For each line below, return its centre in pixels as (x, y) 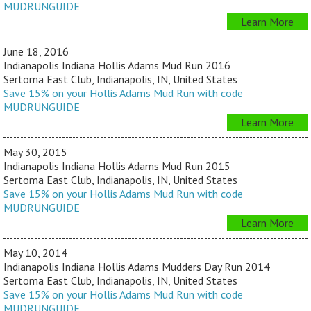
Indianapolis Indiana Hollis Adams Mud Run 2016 (117, 66)
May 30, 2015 (35, 152)
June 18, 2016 (36, 52)
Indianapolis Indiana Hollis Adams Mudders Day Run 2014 (137, 267)
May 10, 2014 (35, 253)
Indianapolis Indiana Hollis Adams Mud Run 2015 (117, 166)
